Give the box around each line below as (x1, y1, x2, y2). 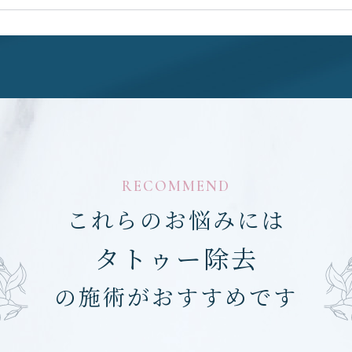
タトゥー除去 (93, 239, 258, 276)
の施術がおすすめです (54, 280, 298, 312)
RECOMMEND (122, 176, 230, 195)
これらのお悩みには (66, 203, 286, 235)
